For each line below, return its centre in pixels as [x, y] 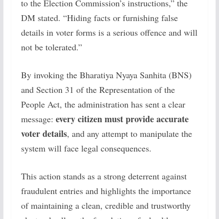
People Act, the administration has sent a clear [103, 104]
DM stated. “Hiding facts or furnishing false [99, 17]
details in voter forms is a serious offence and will [109, 32]
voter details [44, 133]
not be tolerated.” [51, 47]
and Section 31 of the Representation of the [98, 89]
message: [38, 119]
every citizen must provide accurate [122, 119]
